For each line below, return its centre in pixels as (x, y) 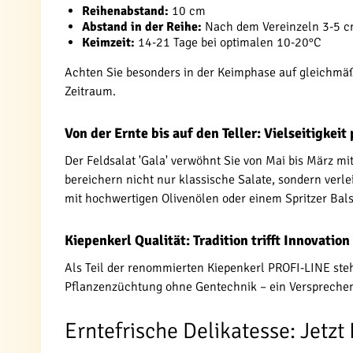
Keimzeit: (108, 43)
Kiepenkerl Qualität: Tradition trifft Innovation (207, 240)
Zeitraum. (90, 91)
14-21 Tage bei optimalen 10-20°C (228, 43)
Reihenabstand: (125, 11)
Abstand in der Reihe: (142, 27)
